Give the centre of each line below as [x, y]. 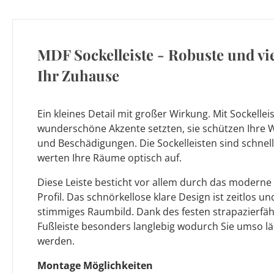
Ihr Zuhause [78, 75]
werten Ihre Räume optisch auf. [109, 158]
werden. [56, 241]
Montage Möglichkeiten [95, 265]
